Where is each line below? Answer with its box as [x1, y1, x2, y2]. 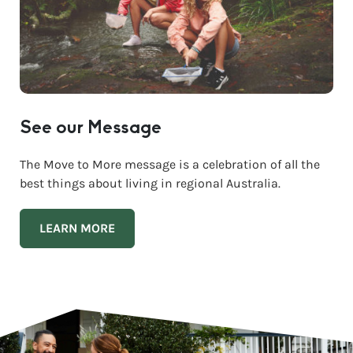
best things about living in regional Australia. [20, 176, 281, 191]
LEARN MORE [39, 221, 115, 236]
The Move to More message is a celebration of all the [20, 157, 320, 173]
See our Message [20, 119, 162, 139]
